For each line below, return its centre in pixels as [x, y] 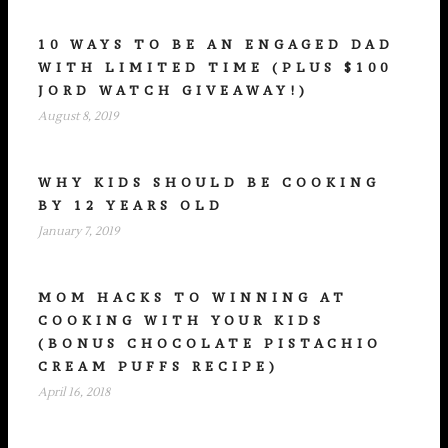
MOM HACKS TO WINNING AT [193, 298]
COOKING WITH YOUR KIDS [181, 321]
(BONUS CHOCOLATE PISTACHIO [210, 344]
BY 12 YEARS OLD [131, 206]
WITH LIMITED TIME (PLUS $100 [215, 68]
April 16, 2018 [74, 393]
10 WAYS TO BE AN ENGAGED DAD [216, 45]
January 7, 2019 [78, 232]
